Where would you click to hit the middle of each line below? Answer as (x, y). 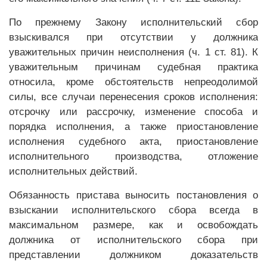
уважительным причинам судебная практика (133, 67)
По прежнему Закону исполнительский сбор (133, 22)
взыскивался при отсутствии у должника (133, 37)
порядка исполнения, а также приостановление (133, 127)
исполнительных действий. (73, 171)
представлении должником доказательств (133, 255)
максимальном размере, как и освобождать (133, 225)
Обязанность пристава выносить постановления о (133, 195)
